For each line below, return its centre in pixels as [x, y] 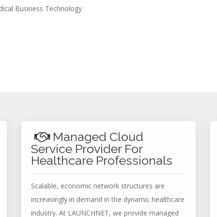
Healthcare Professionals [102, 160]
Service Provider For [87, 149]
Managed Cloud [97, 137]
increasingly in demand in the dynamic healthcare [108, 199]
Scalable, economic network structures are [98, 186]
